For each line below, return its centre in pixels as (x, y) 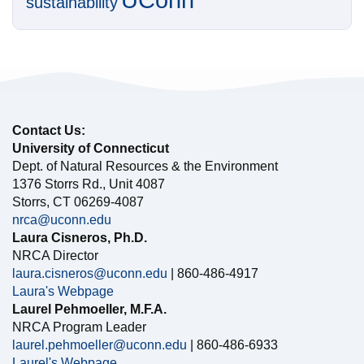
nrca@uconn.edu (62, 220)
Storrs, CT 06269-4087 (78, 202)
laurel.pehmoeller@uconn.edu (100, 345)
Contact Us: (49, 131)
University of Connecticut (91, 149)
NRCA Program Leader (79, 327)
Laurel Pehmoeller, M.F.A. (89, 310)
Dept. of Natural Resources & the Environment (145, 167)
